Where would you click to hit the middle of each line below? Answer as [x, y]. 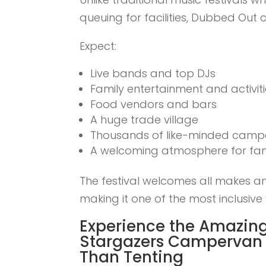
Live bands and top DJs [153, 74]
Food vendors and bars [154, 104]
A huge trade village [145, 120]
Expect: [98, 46]
